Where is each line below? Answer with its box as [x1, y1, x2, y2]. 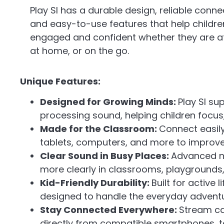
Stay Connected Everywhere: [40, 203, 179, 216]
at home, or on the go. [30, 44, 129, 57]
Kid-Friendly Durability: [40, 176, 151, 189]
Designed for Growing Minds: [40, 95, 178, 108]
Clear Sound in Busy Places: [40, 149, 171, 162]
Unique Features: [20, 75, 100, 88]
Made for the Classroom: [40, 122, 159, 135]
